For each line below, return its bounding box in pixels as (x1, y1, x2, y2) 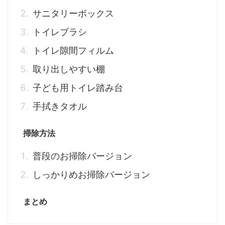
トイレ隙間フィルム (33, 45, 114, 56)
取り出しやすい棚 (33, 64, 105, 75)
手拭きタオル (33, 101, 87, 112)
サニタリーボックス (33, 8, 114, 19)
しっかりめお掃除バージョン (33, 169, 150, 180)
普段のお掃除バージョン (33, 151, 132, 162)
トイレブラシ (33, 27, 87, 38)
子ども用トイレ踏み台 (33, 82, 123, 93)
